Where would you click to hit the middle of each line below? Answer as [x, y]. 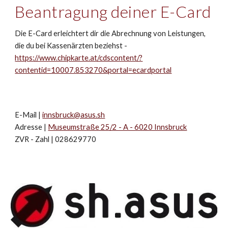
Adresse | [32, 127]
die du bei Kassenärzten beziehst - [71, 46]
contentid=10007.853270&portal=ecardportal [93, 70]
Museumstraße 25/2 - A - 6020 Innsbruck [118, 127]
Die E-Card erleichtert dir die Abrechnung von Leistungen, [110, 33]
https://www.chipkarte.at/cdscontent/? [79, 58]
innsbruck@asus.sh [74, 115]
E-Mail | [29, 115]
